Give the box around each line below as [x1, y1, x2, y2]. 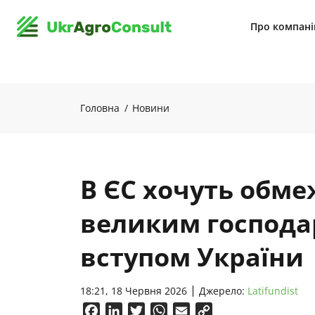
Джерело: [199, 284, 247, 297]
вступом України [80, 240, 304, 274]
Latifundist [247, 284, 298, 297]
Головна [80, 101, 120, 115]
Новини [132, 101, 169, 115]
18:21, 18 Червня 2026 [80, 284, 187, 297]
